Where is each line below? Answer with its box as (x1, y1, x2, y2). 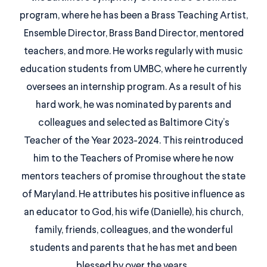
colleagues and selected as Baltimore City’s (38, 117, 229, 128)
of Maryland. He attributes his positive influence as (22, 189, 245, 200)
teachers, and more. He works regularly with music (24, 46, 243, 57)
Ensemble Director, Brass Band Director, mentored (23, 28, 244, 39)
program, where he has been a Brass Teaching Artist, (19, 10, 248, 21)
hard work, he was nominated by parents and (36, 100, 231, 110)
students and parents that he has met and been (30, 243, 237, 253)
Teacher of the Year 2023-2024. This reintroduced (24, 135, 243, 146)
